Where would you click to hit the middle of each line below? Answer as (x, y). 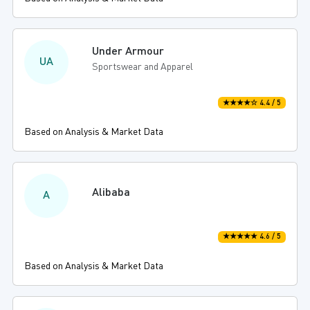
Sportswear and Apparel (143, 67)
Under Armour (128, 52)
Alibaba (111, 193)
